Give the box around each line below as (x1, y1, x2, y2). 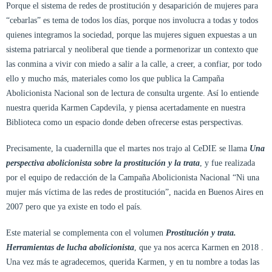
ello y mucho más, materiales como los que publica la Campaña (6, 74, 224, 83)
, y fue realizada (200, 158, 255, 168)
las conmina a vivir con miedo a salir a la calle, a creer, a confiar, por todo (6, 59, 262, 69)
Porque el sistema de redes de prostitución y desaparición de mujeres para (6, 1, 258, 10)
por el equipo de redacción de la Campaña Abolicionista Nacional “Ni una (6, 173, 259, 183)
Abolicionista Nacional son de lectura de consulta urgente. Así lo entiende (6, 89, 259, 98)
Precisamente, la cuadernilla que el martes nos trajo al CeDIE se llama (6, 144, 250, 154)
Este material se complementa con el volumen (6, 228, 166, 238)
